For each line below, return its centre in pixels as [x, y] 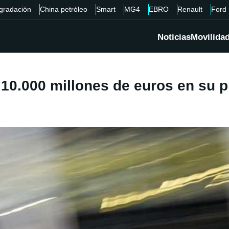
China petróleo [63, 9]
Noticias [174, 37]
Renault [190, 9]
